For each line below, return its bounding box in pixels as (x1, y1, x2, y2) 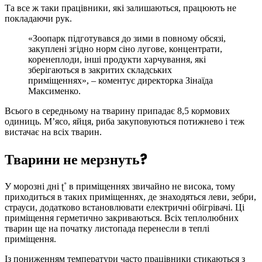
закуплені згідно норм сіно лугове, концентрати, (28, 44, 222, 54)
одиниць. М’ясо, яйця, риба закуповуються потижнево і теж (5, 116, 244, 127)
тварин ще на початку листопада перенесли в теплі (5, 223, 209, 233)
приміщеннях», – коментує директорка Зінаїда (28, 75, 213, 86)
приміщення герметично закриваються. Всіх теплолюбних (5, 212, 239, 223)
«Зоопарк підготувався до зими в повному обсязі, (28, 33, 226, 44)
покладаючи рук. (5, 13, 72, 24)
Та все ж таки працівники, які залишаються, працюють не (5, 3, 236, 13)
